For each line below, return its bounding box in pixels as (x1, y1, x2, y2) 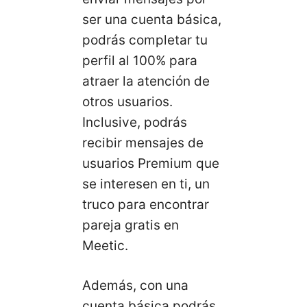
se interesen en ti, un (82, 175, 210, 192)
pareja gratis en (82, 217, 179, 233)
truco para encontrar (82, 196, 209, 212)
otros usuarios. (82, 93, 173, 110)
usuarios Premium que (82, 155, 219, 171)
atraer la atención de (82, 73, 210, 89)
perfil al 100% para (82, 52, 197, 69)
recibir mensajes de (82, 134, 204, 151)
